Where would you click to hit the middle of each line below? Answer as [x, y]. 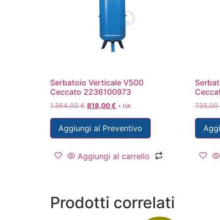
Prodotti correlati [112, 202]
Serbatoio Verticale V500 [97, 83]
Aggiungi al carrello [114, 156]
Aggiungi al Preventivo [100, 128]
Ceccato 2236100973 [91, 92]
